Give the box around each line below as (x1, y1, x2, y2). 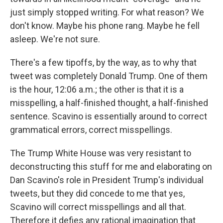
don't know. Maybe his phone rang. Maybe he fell (10, 20, 200, 31)
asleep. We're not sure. (10, 34, 100, 45)
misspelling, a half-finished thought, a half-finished (10, 98, 208, 109)
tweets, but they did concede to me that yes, (10, 188, 185, 199)
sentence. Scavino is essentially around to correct (10, 111, 207, 122)
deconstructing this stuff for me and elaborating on (10, 161, 212, 172)
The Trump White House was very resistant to (10, 148, 191, 159)
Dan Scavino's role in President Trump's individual (10, 175, 204, 186)
